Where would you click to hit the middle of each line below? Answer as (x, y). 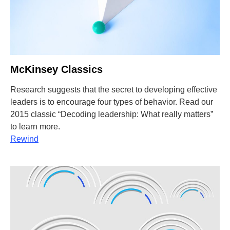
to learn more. (35, 127)
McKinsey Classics (56, 69)
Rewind (24, 139)
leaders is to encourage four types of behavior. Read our (112, 102)
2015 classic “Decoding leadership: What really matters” (112, 114)
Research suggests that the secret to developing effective (114, 90)
